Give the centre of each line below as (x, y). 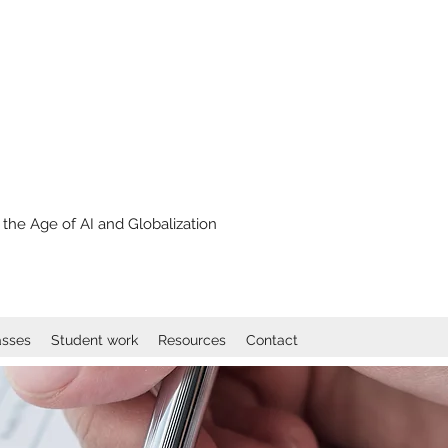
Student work (94, 340)
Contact (272, 340)
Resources (192, 340)
